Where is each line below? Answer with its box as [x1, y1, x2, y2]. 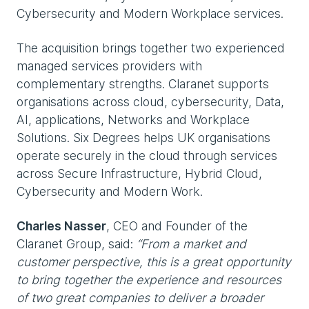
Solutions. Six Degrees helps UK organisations [17, 130, 270, 145]
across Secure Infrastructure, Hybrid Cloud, [17, 166, 262, 181]
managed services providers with [17, 59, 202, 73]
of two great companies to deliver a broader [17, 290, 263, 305]
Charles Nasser [17, 219, 106, 233]
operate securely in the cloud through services [17, 148, 277, 163]
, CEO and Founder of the [106, 219, 248, 233]
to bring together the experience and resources [17, 272, 281, 287]
